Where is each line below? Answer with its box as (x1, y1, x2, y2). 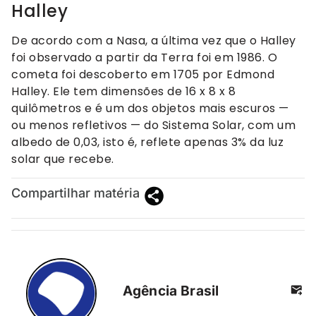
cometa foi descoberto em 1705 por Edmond (11, 66, 274, 83)
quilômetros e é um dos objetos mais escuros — (11, 99, 289, 116)
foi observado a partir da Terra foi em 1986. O (11, 49, 277, 66)
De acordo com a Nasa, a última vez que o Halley (11, 32, 296, 49)
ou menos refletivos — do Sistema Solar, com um (11, 116, 296, 133)
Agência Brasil (123, 281, 219, 299)
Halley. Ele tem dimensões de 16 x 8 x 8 (11, 83, 236, 99)
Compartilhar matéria (11, 186, 140, 201)
